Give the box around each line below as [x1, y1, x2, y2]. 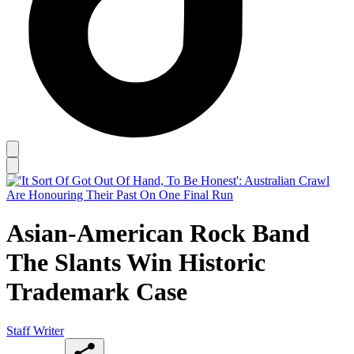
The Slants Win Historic [6, 248, 265, 277]
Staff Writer [6, 323, 64, 337]
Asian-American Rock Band [6, 219, 310, 248]
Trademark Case [6, 277, 187, 307]
